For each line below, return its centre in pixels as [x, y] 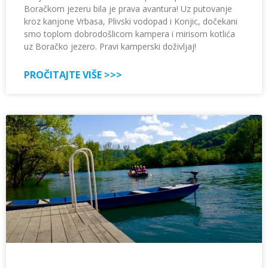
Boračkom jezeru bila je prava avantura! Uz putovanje [128, 9]
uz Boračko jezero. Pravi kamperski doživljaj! [110, 47]
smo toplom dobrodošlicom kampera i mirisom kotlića [130, 34]
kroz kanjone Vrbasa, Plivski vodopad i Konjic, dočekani [131, 22]
